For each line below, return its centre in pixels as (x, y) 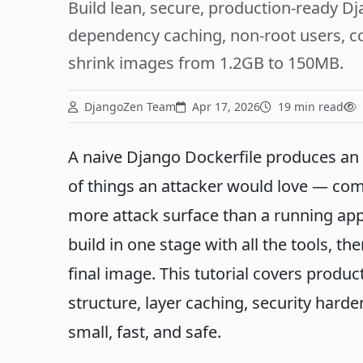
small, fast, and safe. (145, 332)
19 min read (309, 107)
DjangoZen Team (128, 107)
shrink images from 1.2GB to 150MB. (206, 63)
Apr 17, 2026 (224, 107)
